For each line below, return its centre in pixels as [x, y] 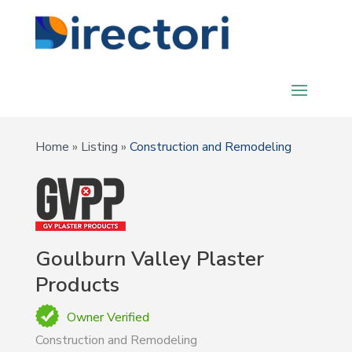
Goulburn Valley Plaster [149, 259]
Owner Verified [108, 317]
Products [77, 285]
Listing [99, 147]
